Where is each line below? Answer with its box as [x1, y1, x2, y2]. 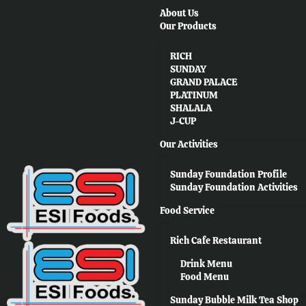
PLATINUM [170, 89, 218, 101]
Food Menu [180, 270, 229, 283]
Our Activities [160, 138, 218, 150]
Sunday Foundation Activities [170, 181, 298, 193]
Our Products [160, 20, 217, 32]
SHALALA [170, 102, 212, 114]
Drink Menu [180, 258, 232, 270]
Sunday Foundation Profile [170, 168, 287, 180]
